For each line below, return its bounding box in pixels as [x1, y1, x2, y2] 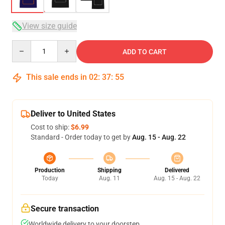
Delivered [165, 167, 189, 174]
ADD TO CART [123, 48, 167, 56]
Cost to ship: [31, 123, 71, 131]
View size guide [22, 21, 77, 31]
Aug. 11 [98, 175, 120, 182]
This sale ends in [24, 72, 89, 82]
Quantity [12, 41, 39, 49]
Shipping [97, 167, 122, 174]
